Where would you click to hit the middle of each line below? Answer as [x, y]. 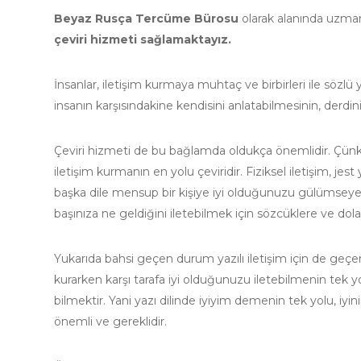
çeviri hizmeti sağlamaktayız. [143, 40]
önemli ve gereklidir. [110, 322]
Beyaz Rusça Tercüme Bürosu [146, 19]
